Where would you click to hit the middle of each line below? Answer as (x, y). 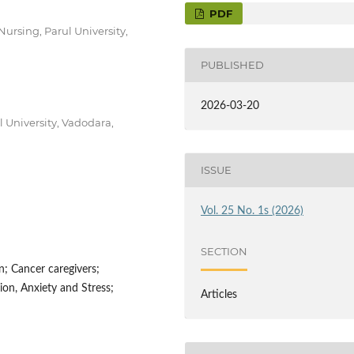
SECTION (224, 252)
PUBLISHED (233, 65)
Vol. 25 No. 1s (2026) (252, 211)
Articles (219, 294)
